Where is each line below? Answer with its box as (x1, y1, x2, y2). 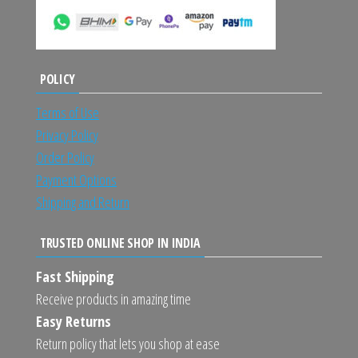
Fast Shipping (36, 267, 114, 287)
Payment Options (36, 170, 117, 190)
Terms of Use (36, 103, 99, 123)
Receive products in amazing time (36, 289, 191, 309)
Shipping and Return (36, 193, 129, 213)
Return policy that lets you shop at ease (36, 334, 220, 354)
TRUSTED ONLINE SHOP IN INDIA (40, 234, 201, 253)
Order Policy (36, 148, 94, 168)
